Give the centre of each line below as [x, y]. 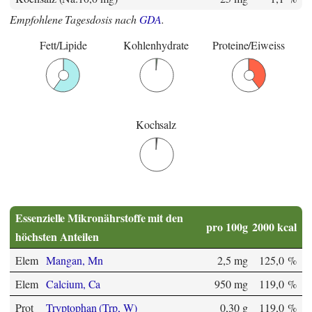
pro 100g [227, 227]
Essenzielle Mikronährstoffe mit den [100, 218]
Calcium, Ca [73, 284]
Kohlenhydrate [156, 45]
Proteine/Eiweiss [249, 45]
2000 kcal [274, 227]
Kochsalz [156, 125]
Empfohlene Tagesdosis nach [75, 19]
